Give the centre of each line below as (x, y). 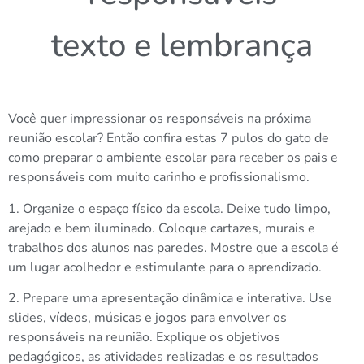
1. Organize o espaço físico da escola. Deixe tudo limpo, (169, 208)
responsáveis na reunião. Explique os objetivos (144, 338)
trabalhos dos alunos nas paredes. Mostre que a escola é (173, 247)
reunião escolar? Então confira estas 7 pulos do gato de (169, 139)
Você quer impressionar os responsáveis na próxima (160, 119)
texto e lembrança (182, 45)
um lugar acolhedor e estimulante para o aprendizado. (165, 267)
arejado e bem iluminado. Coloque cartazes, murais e (162, 228)
